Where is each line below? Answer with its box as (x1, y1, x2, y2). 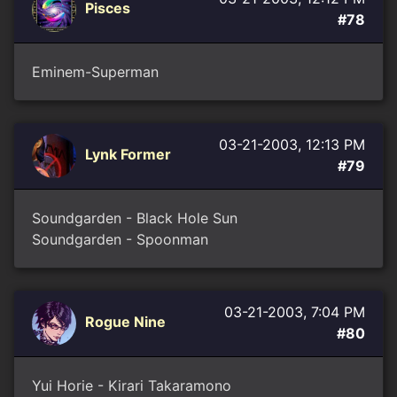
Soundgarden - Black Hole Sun (32, 209, 237, 227)
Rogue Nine (85, 313, 166, 331)
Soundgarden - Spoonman (32, 230, 208, 248)
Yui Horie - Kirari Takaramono (32, 377, 231, 394)
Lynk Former (85, 145, 171, 164)
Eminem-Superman (32, 63, 159, 81)
